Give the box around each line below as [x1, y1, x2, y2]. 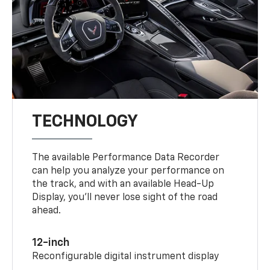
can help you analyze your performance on [32, 166, 225, 176]
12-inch [32, 237, 70, 248]
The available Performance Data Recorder [32, 152, 220, 163]
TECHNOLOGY [32, 113, 139, 130]
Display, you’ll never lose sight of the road [32, 192, 218, 202]
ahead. [32, 206, 61, 216]
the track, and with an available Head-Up [32, 179, 215, 189]
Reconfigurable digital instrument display [32, 251, 219, 262]
